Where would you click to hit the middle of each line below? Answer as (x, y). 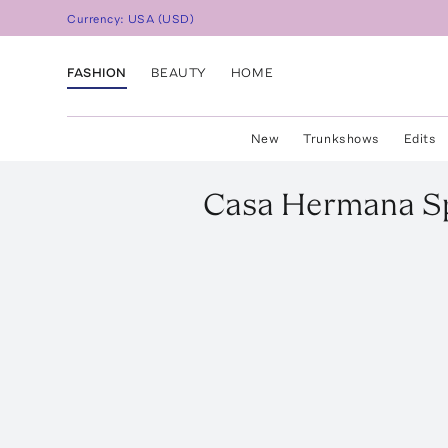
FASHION (97, 72)
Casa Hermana (308, 204)
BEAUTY (178, 72)
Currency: (98, 19)
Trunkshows (341, 138)
